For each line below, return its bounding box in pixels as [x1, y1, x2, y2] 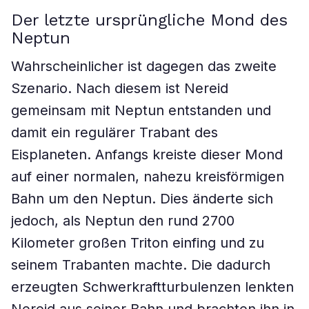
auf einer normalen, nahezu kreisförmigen [11, 168, 284, 185]
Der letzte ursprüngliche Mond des [11, 10, 288, 30]
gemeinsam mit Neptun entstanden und [11, 102, 271, 119]
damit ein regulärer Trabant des [11, 124, 218, 141]
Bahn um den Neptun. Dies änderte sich [11, 190, 273, 207]
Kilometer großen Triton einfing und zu [11, 235, 264, 251]
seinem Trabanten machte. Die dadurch [11, 257, 270, 273]
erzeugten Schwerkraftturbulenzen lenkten [11, 279, 294, 295]
